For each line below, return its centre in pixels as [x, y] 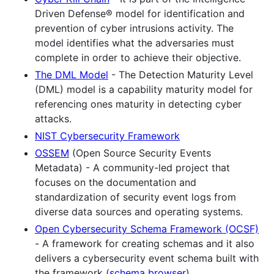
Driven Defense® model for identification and [140, 13]
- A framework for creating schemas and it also [145, 243]
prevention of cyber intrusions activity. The [134, 28]
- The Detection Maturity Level [181, 74]
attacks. [53, 118]
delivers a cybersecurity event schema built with [147, 258]
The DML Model [72, 74]
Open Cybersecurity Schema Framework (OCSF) [147, 228]
